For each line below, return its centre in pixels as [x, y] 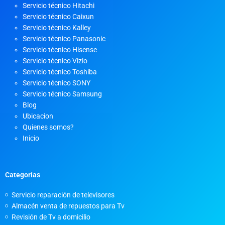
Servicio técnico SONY [57, 83]
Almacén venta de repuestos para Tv [68, 206]
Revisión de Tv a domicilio [51, 217]
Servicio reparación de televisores [63, 195]
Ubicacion [38, 116]
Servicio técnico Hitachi [59, 6]
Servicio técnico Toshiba [60, 72]
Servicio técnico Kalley [57, 28]
